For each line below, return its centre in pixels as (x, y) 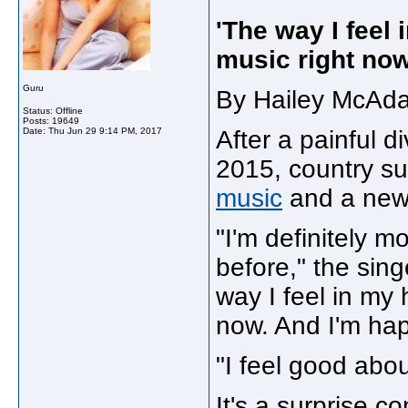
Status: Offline (53, 111)
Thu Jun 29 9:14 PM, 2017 (105, 131)
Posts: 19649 (51, 121)
